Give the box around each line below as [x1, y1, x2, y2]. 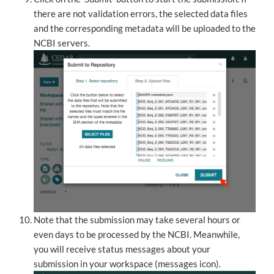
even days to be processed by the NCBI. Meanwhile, [34, 228, 240, 240]
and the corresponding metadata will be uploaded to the [34, 23, 256, 34]
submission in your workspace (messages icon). [34, 257, 221, 269]
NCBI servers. [34, 37, 90, 49]
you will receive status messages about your [34, 243, 210, 254]
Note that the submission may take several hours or [34, 213, 240, 225]
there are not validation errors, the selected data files [34, 8, 248, 20]
